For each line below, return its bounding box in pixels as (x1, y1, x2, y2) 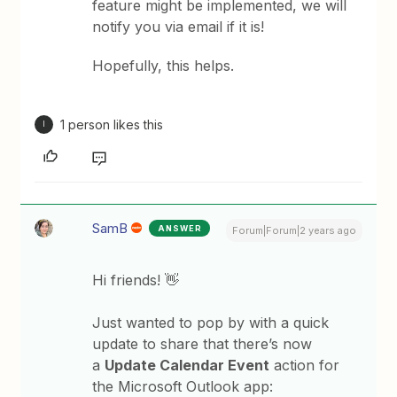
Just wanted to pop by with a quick (92, 313, 330, 331)
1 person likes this (60, 116, 164, 132)
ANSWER (158, 222, 203, 233)
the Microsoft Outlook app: (92, 377, 274, 395)
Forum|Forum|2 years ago (231, 223, 356, 237)
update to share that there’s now (92, 334, 313, 353)
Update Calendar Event (105, 355, 270, 374)
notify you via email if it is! (92, 17, 265, 35)
